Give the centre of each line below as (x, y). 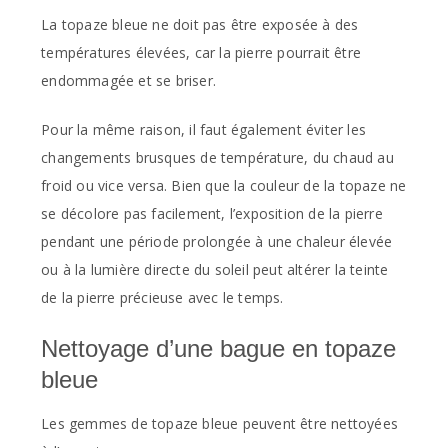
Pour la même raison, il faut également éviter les (203, 129)
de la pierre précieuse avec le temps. (162, 297)
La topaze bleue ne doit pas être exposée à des (200, 24)
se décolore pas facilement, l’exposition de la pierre (212, 213)
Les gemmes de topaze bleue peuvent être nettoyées (219, 423)
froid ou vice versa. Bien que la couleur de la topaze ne (224, 185)
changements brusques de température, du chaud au (217, 157)
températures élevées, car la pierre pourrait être (201, 52)
